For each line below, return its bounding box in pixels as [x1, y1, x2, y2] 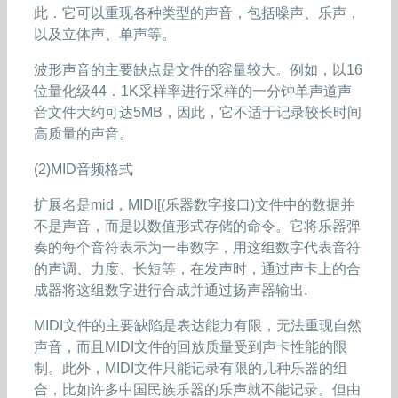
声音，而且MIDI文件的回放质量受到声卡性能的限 [34, 338, 347, 354]
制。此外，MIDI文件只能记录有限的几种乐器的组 [34, 360, 347, 376]
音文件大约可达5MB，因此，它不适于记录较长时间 [34, 104, 362, 120]
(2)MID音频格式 [34, 161, 133, 177]
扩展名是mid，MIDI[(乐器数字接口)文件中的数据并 [34, 196, 354, 212]
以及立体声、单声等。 [34, 26, 176, 42]
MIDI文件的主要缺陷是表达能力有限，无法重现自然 [34, 317, 362, 333]
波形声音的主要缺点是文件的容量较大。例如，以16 [34, 61, 362, 77]
